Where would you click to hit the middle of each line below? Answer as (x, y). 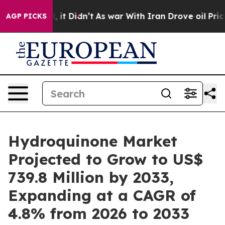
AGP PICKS (26, 16)
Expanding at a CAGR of (102, 195)
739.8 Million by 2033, (91, 177)
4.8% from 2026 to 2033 (99, 213)
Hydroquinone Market (93, 141)
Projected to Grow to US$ (105, 159)
